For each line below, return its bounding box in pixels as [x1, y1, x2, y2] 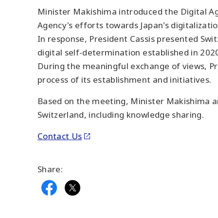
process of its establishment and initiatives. [37, 74, 212, 85]
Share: [37, 163, 63, 175]
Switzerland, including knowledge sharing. [37, 109, 204, 120]
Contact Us [37, 130, 82, 142]
